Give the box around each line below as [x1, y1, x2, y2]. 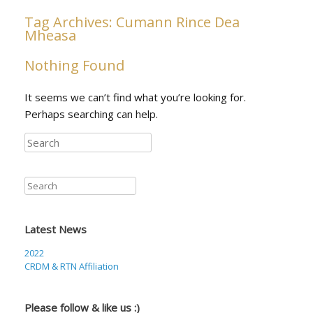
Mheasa [24, 26, 76, 45]
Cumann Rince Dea [116, 13, 240, 31]
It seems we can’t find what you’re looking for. [24, 90, 246, 104]
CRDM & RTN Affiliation [24, 260, 119, 272]
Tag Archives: [24, 13, 116, 31]
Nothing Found [24, 56, 124, 75]
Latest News [24, 222, 87, 236]
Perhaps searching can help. [24, 107, 158, 121]
